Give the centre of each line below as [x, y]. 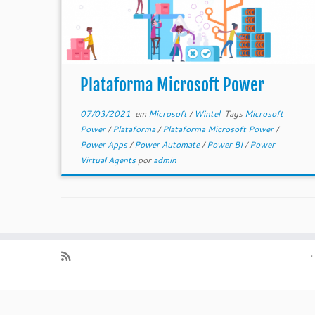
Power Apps [104, 144]
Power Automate [168, 144]
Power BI [225, 144]
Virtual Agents [109, 160]
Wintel [208, 114]
